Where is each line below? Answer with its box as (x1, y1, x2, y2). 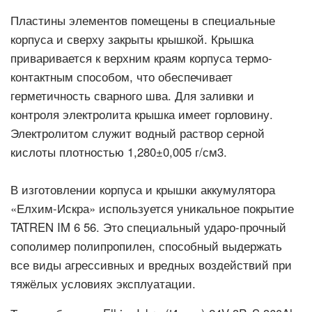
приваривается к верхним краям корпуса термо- (10, 49, 272, 66)
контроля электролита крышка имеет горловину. (10, 106, 273, 123)
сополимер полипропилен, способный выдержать (10, 237, 282, 254)
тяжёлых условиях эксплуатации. (10, 275, 196, 292)
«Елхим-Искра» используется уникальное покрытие (10, 200, 294, 217)
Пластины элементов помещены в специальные (10, 12, 275, 29)
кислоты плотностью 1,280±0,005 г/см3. (10, 143, 227, 160)
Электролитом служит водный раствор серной (10, 125, 265, 141)
